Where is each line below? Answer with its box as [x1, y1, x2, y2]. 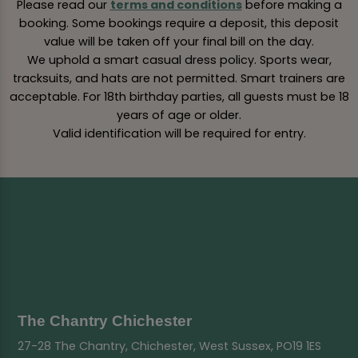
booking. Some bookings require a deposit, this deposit [19, 15, 339, 32]
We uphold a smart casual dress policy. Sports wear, [26, 52, 332, 69]
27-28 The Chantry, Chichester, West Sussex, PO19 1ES [18, 338, 322, 354]
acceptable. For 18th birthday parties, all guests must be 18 [9, 89, 349, 105]
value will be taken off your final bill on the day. [44, 34, 314, 50]
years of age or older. [117, 107, 241, 124]
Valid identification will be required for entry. [52, 125, 306, 142]
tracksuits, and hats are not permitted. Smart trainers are [13, 70, 345, 87]
